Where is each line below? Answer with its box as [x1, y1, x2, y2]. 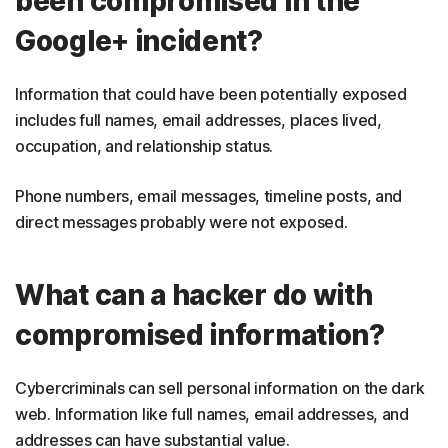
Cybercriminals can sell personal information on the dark [15, 378, 425, 398]
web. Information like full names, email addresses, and [15, 404, 409, 424]
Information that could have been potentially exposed [15, 84, 407, 104]
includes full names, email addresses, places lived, [15, 110, 382, 130]
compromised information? [15, 318, 385, 352]
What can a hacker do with [15, 278, 373, 312]
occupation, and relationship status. [15, 136, 274, 156]
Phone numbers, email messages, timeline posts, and [15, 186, 403, 206]
